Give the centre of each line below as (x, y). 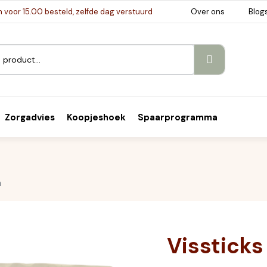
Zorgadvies (30, 117)
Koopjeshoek (96, 117)
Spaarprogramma (178, 117)
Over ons (207, 12)
